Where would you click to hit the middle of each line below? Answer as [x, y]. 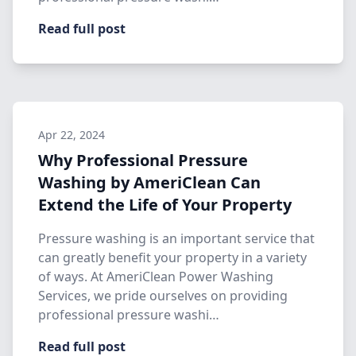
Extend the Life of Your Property [165, 205]
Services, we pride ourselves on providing [163, 296]
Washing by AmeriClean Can [149, 182]
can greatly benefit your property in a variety [172, 257]
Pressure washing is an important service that [176, 238]
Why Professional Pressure [143, 160]
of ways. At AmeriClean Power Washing [156, 277]
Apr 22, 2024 [72, 135]
